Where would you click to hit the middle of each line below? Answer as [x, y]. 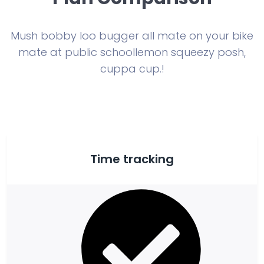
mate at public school [77, 52]
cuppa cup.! [132, 69]
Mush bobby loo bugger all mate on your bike [132, 36]
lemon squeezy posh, [190, 52]
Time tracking [132, 159]
